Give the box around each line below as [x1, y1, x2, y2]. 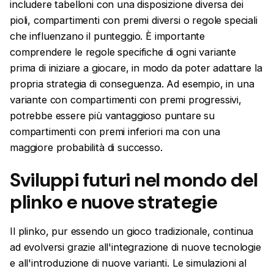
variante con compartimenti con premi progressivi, [10, 94, 242, 106]
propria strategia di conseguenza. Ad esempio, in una [10, 78, 254, 91]
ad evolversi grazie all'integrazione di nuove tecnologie [10, 240, 261, 253]
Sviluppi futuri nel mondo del [10, 167, 257, 193]
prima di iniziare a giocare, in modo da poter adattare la [10, 62, 262, 75]
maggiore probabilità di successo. [10, 141, 163, 154]
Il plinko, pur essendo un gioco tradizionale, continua [10, 224, 254, 237]
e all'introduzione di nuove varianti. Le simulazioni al [10, 256, 246, 269]
